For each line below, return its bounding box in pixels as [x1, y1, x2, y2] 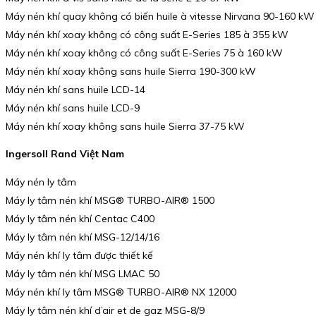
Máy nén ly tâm [6, 175, 76, 188]
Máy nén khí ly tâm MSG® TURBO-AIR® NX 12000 [6, 285, 236, 298]
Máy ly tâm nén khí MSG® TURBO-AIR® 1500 [6, 193, 214, 207]
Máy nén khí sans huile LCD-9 [6, 101, 140, 114]
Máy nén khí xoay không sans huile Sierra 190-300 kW [6, 64, 256, 78]
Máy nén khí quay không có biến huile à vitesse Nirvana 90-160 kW [6, 9, 315, 23]
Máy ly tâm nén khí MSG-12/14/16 [6, 230, 159, 243]
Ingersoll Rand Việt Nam [6, 147, 124, 161]
